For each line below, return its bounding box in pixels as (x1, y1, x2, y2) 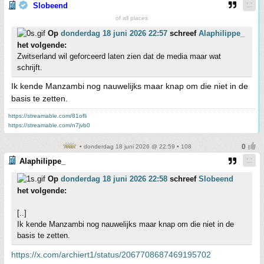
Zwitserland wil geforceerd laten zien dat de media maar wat (17, 52, 221, 61)
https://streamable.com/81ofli (8, 113, 87, 119)
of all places (115, 15, 148, 21)
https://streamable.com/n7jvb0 (8, 122, 90, 128)
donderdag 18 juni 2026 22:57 (61, 29, 167, 38)
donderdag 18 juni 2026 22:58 (61, 174, 167, 183)
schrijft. (17, 63, 42, 72)
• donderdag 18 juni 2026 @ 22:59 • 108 (77, 143, 192, 150)
